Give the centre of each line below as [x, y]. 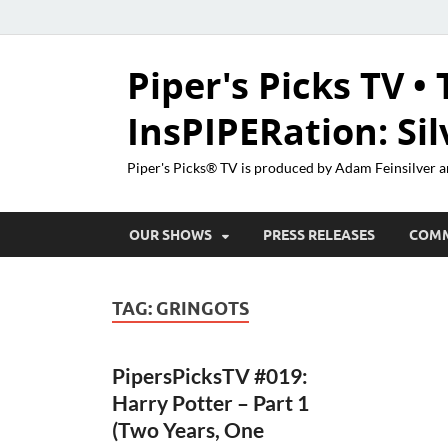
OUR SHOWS [170, 234]
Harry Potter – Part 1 [210, 402]
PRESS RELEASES [319, 234]
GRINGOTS [202, 308]
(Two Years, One [188, 429]
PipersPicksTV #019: [210, 375]
